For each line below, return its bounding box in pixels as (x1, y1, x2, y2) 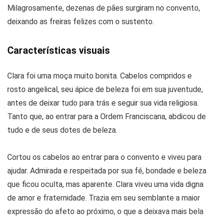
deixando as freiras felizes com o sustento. (7, 16, 154, 26)
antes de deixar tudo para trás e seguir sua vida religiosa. (7, 98, 199, 108)
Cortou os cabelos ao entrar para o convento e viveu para (7, 152, 201, 162)
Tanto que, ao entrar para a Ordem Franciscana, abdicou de (7, 111, 206, 121)
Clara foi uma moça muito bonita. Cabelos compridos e (7, 71, 192, 80)
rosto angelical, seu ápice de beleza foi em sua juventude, (7, 84, 203, 94)
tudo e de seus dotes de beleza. (7, 125, 117, 135)
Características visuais (7, 44, 110, 56)
